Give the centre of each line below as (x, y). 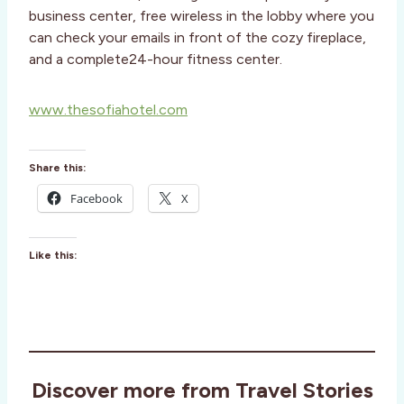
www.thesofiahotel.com (108, 110)
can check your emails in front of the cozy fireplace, (197, 38)
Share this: (57, 168)
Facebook (96, 199)
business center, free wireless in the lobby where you (202, 16)
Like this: (53, 256)
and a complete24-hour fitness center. (156, 60)
